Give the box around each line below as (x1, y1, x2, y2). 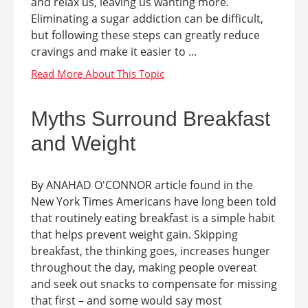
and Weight (31, 132, 135, 155)
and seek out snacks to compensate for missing (31, 276, 277, 291)
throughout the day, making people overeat (31, 260, 257, 275)
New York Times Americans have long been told (31, 194, 276, 209)
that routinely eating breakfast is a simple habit (31, 210, 275, 225)
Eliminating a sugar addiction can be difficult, (31, 11, 263, 26)
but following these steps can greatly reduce (31, 27, 260, 43)
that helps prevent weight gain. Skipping (31, 227, 238, 242)
